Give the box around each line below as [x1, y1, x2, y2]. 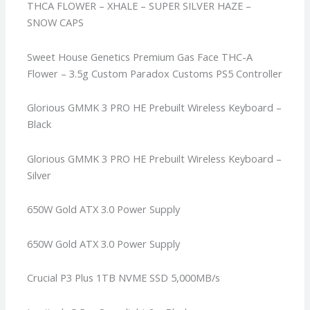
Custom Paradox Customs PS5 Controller [91, 66, 283, 80]
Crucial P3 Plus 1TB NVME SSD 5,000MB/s [27, 271, 221, 285]
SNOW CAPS [27, 15, 84, 29]
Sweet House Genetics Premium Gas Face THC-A [27, 49, 253, 64]
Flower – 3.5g [27, 66, 92, 80]
